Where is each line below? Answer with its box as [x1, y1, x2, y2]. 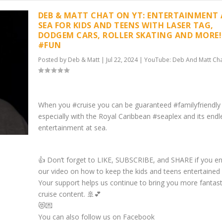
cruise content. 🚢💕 [38, 189, 101, 199]
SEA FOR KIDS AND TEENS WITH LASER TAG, [38, 20, 214, 31]
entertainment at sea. [38, 122, 107, 132]
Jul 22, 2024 [106, 55, 138, 64]
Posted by [38, 55, 68, 64]
